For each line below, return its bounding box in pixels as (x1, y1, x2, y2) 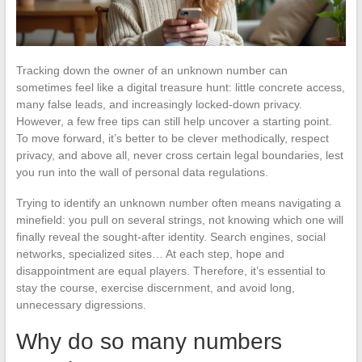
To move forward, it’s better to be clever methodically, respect (15, 131, 329, 145)
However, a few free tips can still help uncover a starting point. (15, 114, 332, 128)
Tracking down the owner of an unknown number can (15, 63, 288, 77)
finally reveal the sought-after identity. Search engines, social (15, 229, 326, 243)
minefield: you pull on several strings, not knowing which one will (15, 213, 343, 226)
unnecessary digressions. (15, 297, 146, 311)
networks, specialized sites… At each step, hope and (15, 246, 284, 260)
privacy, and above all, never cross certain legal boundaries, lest (15, 148, 343, 162)
